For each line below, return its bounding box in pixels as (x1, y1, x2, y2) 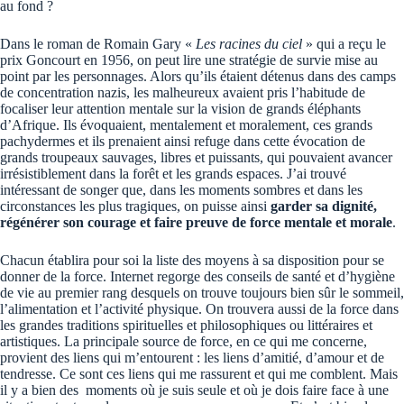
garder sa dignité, (271, 198, 377, 214)
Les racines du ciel (196, 36, 302, 51)
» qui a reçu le (302, 36, 386, 51)
